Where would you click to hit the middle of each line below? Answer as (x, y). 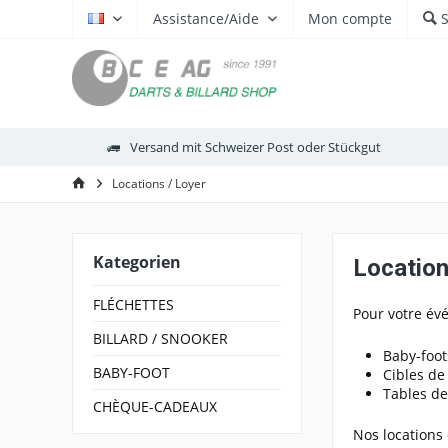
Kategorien (137, 262)
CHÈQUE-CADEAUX (155, 406)
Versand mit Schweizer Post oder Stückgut (255, 146)
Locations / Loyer (159, 183)
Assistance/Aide (206, 18)
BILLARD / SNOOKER (160, 338)
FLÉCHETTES (133, 304)
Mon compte (350, 18)
